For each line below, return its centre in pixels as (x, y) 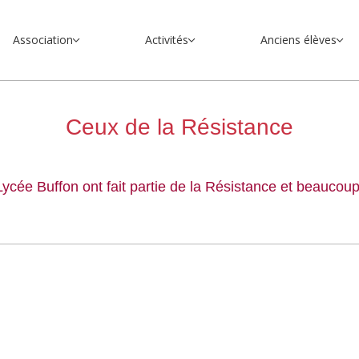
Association (42, 40)
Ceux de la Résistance (179, 127)
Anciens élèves (298, 40)
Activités (166, 40)
